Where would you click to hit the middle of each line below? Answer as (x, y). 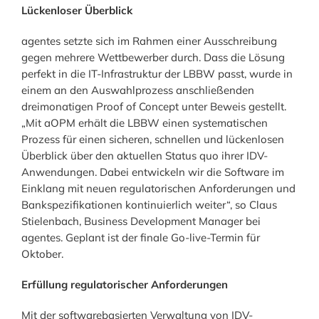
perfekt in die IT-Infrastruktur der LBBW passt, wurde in (157, 73)
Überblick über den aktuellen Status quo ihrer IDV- (144, 155)
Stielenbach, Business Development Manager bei (141, 221)
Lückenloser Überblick (77, 10)
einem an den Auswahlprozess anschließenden (137, 90)
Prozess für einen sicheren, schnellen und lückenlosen (152, 139)
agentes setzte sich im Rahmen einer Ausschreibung (149, 41)
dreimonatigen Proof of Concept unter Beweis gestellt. (153, 106)
